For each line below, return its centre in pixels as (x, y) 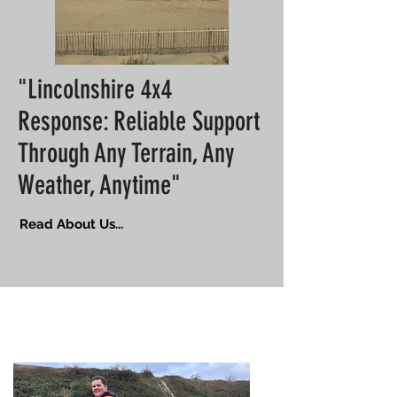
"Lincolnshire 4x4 (95, 90)
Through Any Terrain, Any (126, 153)
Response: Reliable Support (139, 121)
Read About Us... (71, 224)
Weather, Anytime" (99, 185)
